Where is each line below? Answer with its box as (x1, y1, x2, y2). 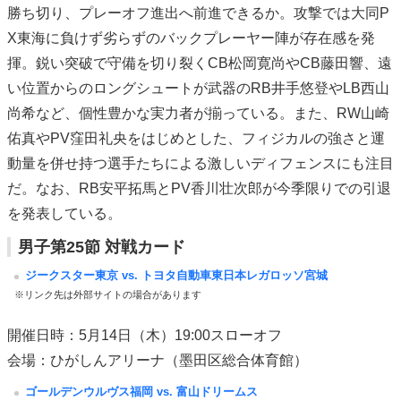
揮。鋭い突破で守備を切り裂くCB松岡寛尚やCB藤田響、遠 (7, 55, 392, 72)
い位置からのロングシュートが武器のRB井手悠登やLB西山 (7, 81, 389, 97)
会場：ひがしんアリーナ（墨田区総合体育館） (7, 353, 308, 369)
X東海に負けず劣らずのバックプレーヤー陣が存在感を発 (7, 30, 375, 47)
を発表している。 (7, 206, 122, 222)
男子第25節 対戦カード (18, 238, 185, 257)
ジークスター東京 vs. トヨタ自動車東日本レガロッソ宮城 (25, 269, 328, 283)
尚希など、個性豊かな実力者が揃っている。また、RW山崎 (7, 106, 389, 122)
